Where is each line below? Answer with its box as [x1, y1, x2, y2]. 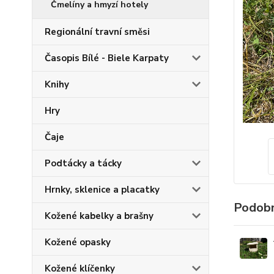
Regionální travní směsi [45, 26, 150, 38]
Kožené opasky [45, 236, 111, 248]
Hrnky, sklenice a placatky [45, 183, 160, 196]
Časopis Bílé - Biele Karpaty [45, 52, 169, 64]
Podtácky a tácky [45, 157, 122, 169]
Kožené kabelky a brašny [45, 210, 154, 222]
